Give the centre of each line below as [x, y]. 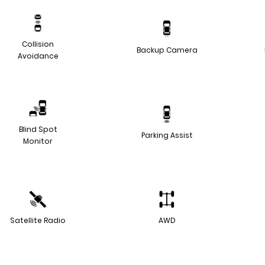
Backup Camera [167, 50]
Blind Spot [38, 129]
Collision [38, 44]
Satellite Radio [38, 220]
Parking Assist [167, 135]
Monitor [38, 141]
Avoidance [38, 56]
